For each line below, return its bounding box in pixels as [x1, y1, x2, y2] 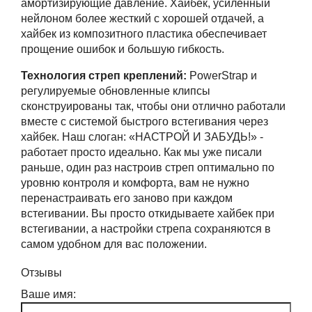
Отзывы [21, 267, 62, 279]
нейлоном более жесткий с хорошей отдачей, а [21, 13, 264, 24]
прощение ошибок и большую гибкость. [21, 43, 224, 55]
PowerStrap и [187, 70, 257, 81]
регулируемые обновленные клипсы [21, 85, 210, 97]
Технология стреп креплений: [21, 70, 187, 81]
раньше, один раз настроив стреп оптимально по [21, 162, 274, 173]
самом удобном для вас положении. [21, 238, 207, 250]
